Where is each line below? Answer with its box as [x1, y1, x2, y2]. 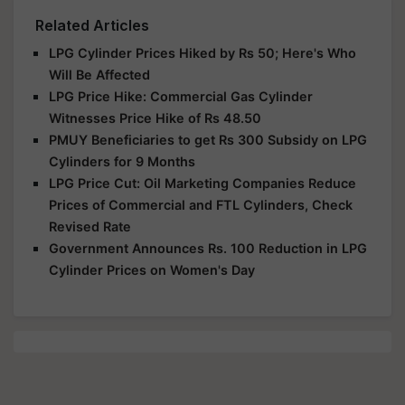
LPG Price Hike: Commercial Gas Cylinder [49, 89, 313, 104]
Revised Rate [49, 219, 131, 234]
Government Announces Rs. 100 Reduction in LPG [49, 240, 367, 256]
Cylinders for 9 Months [49, 154, 195, 169]
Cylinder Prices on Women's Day [49, 262, 255, 278]
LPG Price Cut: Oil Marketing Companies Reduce [49, 175, 356, 191]
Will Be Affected [49, 67, 150, 82]
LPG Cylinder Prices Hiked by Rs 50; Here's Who [49, 45, 356, 61]
